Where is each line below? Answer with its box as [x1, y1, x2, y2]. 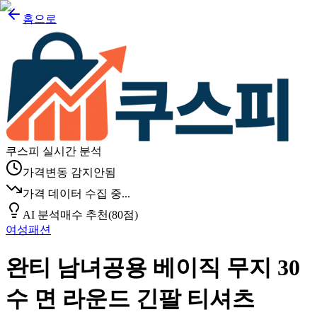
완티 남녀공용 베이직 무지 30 [6, 255, 300, 281]
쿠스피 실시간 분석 [6, 145, 102, 157]
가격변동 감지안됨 [23, 166, 116, 178]
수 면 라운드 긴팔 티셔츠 [6, 286, 255, 312]
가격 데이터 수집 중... [23, 188, 130, 200]
